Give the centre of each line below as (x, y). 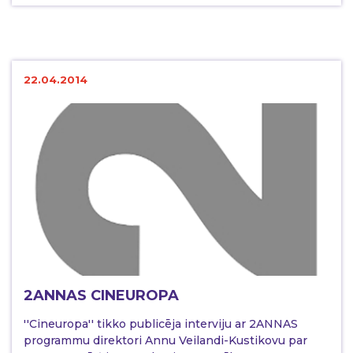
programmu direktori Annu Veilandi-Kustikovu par (165, 340)
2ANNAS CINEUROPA (101, 295)
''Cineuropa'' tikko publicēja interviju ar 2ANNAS (161, 323)
